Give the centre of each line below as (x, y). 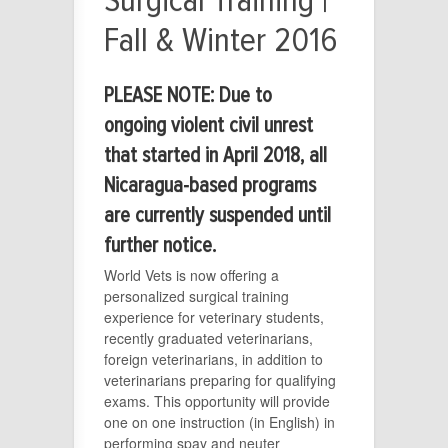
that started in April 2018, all (215, 155)
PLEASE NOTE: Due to (188, 95)
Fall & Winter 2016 (220, 40)
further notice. (160, 245)
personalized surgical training (196, 295)
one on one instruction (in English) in (219, 421)
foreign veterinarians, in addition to (213, 358)
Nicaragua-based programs (210, 185)
